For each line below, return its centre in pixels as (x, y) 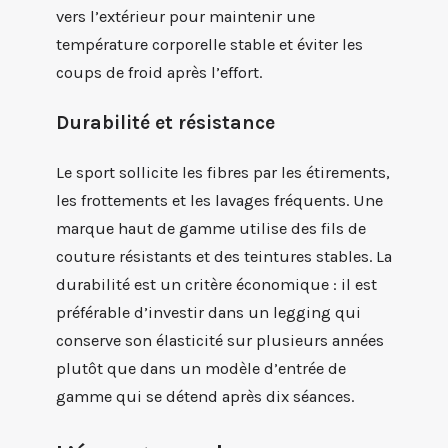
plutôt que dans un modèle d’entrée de (201, 369)
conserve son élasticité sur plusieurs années (220, 341)
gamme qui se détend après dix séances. (205, 397)
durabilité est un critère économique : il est (216, 285)
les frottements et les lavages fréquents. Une (219, 201)
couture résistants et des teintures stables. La (224, 257)
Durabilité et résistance (165, 123)
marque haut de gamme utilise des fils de (211, 229)
